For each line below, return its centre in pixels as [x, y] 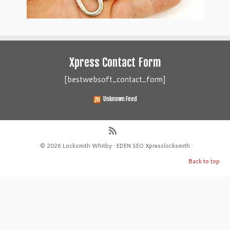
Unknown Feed [120, 99]
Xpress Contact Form [115, 63]
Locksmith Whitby [87, 146]
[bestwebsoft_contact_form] [115, 80]
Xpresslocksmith [168, 146]
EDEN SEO [130, 146]
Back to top [204, 161]
